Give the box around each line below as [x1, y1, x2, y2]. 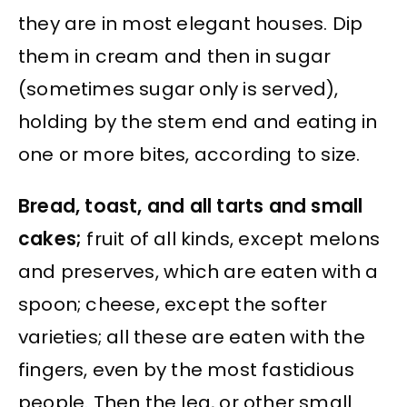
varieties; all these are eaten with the [18, 323, 365, 350]
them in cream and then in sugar [18, 44, 332, 70]
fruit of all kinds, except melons [82, 225, 381, 252]
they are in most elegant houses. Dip [18, 11, 363, 37]
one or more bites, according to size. [18, 142, 361, 168]
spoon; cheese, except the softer [18, 291, 328, 317]
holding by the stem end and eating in [18, 109, 378, 135]
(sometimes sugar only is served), [18, 76, 339, 103]
